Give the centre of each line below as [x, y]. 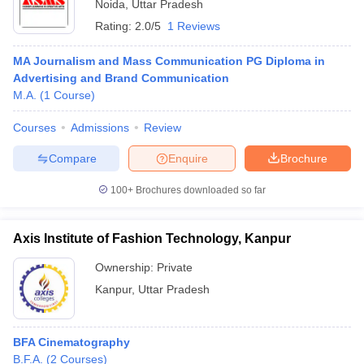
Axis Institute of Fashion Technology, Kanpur [152, 238]
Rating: [115, 26]
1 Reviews [194, 26]
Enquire [188, 158]
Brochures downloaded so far [199, 190]
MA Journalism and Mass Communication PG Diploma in [169, 61]
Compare [72, 158]
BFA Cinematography [71, 342]
